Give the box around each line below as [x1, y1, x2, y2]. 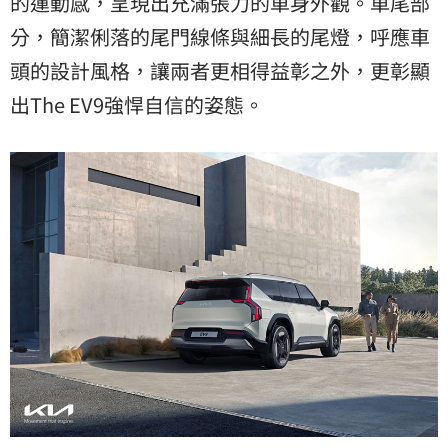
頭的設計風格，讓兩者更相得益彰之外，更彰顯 [10, 55, 430, 85]
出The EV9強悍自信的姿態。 [10, 89, 264, 119]
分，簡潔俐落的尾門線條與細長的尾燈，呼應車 [10, 21, 430, 51]
